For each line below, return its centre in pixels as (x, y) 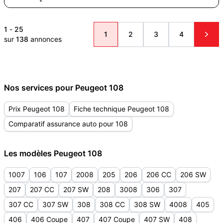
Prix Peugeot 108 (37, 109)
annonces (45, 39)
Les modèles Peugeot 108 (53, 153)
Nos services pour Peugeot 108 (64, 88)
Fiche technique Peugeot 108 (121, 109)
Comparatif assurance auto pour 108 (68, 124)
